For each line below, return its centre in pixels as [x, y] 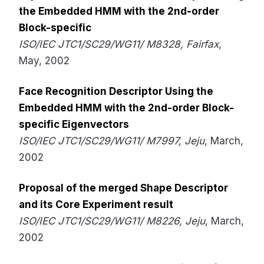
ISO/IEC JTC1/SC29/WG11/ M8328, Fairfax [119, 44]
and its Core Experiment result [96, 204]
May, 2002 [44, 61]
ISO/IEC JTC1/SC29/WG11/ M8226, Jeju [112, 221]
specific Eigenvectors [74, 124]
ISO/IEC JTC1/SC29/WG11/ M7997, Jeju [112, 141]
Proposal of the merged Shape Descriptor [123, 188]
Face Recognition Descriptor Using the [116, 91]
